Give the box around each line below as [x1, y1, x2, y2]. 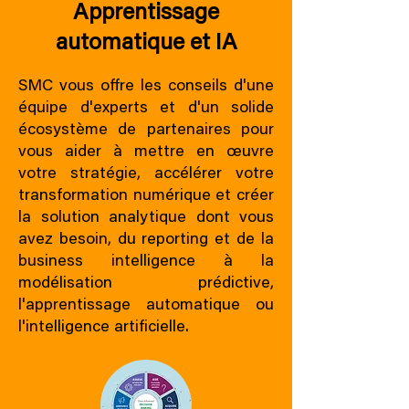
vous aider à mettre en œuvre [18, 144, 274, 161]
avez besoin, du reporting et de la [18, 232, 274, 248]
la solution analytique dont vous [18, 210, 274, 226]
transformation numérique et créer [18, 188, 274, 204]
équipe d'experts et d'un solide [18, 100, 274, 117]
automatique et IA [55, 33, 237, 56]
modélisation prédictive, [18, 276, 274, 292]
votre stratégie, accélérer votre [18, 166, 274, 183]
